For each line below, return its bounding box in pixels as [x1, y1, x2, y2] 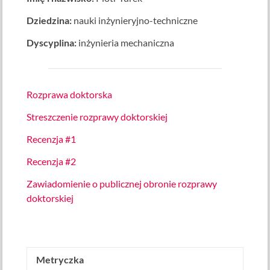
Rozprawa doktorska [27, 89, 113, 100]
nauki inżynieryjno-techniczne [72, 15, 198, 26]
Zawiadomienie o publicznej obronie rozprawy [27, 178, 218, 189]
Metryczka [36, 254, 84, 265]
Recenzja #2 [27, 156, 77, 167]
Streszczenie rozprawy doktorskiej [27, 111, 168, 122]
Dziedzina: [27, 15, 72, 26]
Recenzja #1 [27, 134, 77, 145]
